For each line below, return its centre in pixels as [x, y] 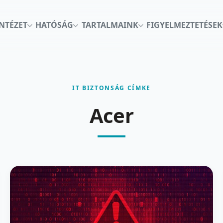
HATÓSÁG [55, 25]
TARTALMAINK [110, 25]
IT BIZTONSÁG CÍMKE [111, 88]
